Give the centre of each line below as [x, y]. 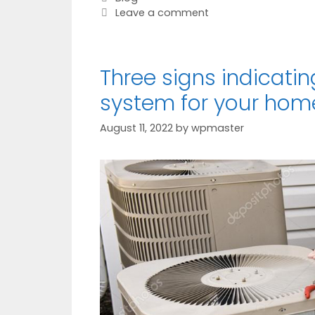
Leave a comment [162, 12]
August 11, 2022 [136, 128]
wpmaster [218, 128]
